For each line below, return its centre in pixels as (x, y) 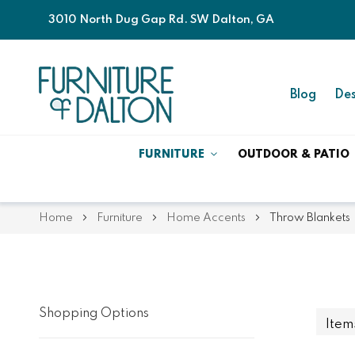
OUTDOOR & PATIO (293, 154)
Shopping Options (94, 313)
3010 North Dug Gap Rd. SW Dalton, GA (161, 20)
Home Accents (207, 218)
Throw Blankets (309, 218)
